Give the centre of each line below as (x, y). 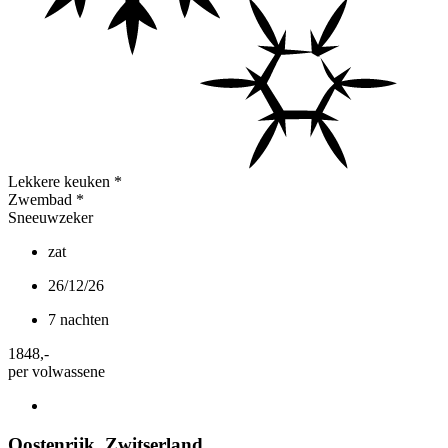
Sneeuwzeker (50, 218)
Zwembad (40, 200)
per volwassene (56, 372)
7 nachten (78, 320)
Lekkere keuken (59, 182)
